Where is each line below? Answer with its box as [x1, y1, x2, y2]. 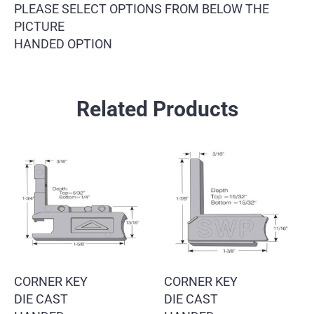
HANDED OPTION [14, 36, 112, 51]
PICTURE [14, 18, 64, 34]
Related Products [76, 97, 238, 122]
